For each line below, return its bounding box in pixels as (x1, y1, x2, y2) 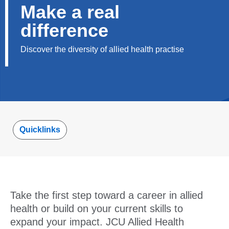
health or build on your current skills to (10, 203, 183, 214)
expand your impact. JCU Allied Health (10, 216, 184, 227)
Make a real (20, 2, 120, 22)
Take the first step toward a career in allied (10, 190, 203, 201)
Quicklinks (19, 125, 60, 134)
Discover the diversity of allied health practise (20, 45, 184, 54)
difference (20, 20, 108, 41)
